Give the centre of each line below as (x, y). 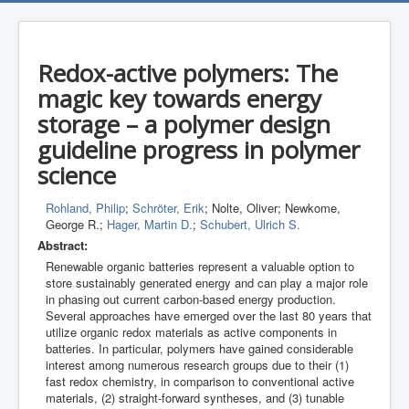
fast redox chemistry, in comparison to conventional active (200, 381)
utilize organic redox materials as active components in (191, 332)
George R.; (76, 224)
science (77, 175)
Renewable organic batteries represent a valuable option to (200, 266)
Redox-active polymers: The (188, 73)
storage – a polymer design (184, 124)
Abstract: (63, 245)
